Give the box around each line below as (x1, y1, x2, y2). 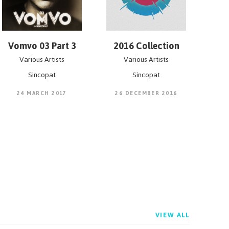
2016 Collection (113, 37, 179, 55)
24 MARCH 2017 (17, 88, 67, 99)
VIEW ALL (155, 209, 190, 221)
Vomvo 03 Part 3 (8, 37, 76, 55)
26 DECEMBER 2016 (115, 88, 177, 99)
